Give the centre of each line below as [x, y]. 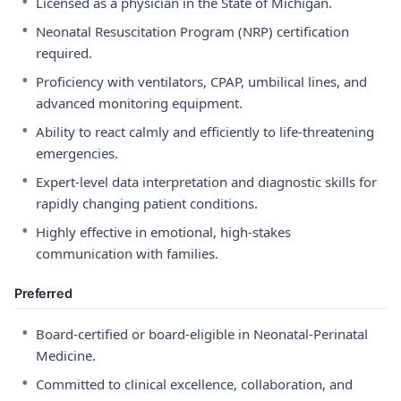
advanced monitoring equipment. [139, 103]
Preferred [43, 293]
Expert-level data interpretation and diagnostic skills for [206, 182]
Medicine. [66, 355]
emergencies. [77, 153]
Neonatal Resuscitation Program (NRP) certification [192, 31]
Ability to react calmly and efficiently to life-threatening [205, 132]
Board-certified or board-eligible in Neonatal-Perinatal [202, 334]
